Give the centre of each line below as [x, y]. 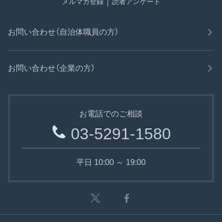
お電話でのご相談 [111, 114]
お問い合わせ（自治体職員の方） [63, 32]
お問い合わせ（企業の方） [52, 68]
